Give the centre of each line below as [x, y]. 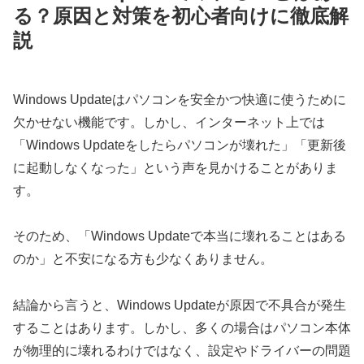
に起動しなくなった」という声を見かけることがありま [175, 167]
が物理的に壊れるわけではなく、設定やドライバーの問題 [182, 351]
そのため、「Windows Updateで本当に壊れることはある [180, 236]
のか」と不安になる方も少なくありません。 [143, 259]
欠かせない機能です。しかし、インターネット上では [169, 122]
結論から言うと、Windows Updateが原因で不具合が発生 [180, 305]
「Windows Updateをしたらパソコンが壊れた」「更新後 [180, 145]
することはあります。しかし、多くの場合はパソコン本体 [182, 328]
